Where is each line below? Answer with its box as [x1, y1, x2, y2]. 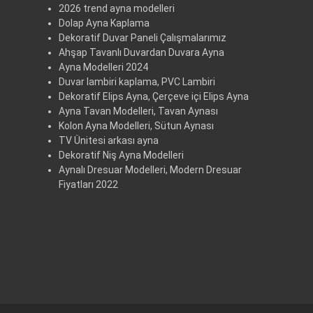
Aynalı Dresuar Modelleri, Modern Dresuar [59, 164, 242, 176]
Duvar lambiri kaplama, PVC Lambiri [59, 76, 215, 88]
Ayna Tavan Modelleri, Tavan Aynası [59, 105, 218, 117]
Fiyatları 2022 [59, 179, 118, 191]
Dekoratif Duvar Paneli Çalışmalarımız [59, 32, 226, 44]
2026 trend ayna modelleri [59, 3, 175, 15]
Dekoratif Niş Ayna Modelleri [59, 150, 184, 161]
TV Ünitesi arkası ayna [59, 135, 159, 147]
